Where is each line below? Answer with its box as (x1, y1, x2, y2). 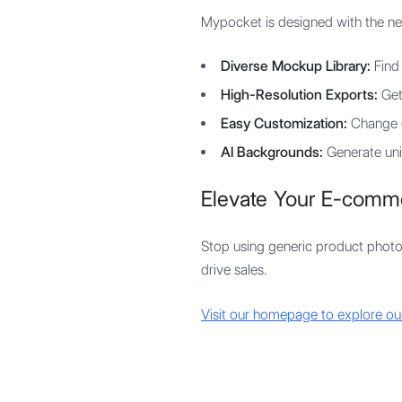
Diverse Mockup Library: (221, 57, 371, 74)
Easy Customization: (221, 115, 347, 132)
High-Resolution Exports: (221, 86, 378, 103)
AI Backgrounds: (221, 144, 323, 161)
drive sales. (201, 261, 267, 278)
